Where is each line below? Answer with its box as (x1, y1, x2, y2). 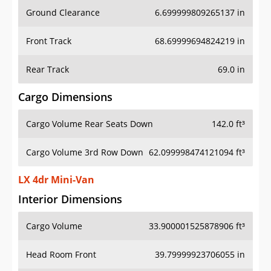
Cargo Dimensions (18, 90, 113, 105)
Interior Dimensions (18, 192, 122, 207)
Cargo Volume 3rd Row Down (26, 146, 143, 158)
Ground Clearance (26, 7, 100, 19)
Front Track (26, 35, 71, 47)
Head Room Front (26, 249, 96, 261)
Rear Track (26, 64, 69, 76)
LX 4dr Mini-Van (18, 173, 94, 187)
